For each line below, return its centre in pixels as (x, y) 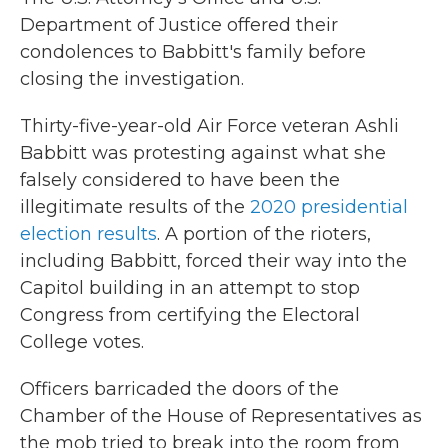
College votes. (82, 342)
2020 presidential (329, 207)
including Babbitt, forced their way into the (213, 261)
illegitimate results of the (135, 207)
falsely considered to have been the (180, 180)
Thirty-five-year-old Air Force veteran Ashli (209, 126)
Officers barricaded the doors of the (179, 389)
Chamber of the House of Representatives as (221, 416)
